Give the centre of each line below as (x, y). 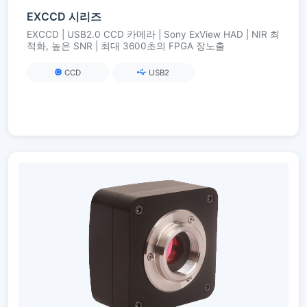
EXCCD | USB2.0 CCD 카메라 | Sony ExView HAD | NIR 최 (153, 35)
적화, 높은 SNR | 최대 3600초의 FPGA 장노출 (126, 46)
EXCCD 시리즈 (64, 17)
